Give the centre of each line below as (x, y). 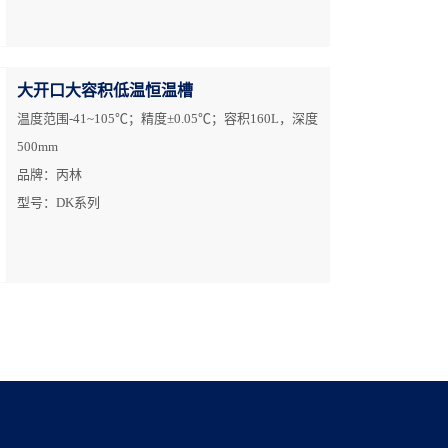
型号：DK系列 (59, 203)
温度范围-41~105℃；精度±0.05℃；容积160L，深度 (168, 119)
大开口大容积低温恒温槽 (105, 91)
